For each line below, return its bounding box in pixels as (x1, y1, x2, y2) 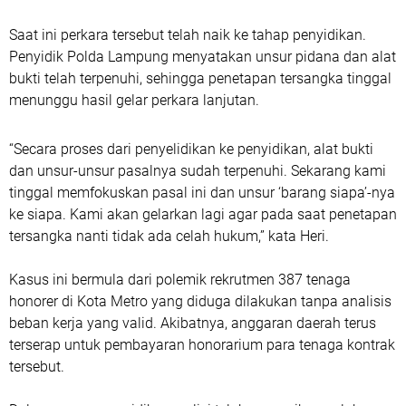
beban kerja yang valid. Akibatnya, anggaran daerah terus (9, 314, 376, 332)
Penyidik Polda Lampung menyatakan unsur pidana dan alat (9, 48, 396, 65)
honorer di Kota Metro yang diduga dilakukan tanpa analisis (9, 293, 391, 310)
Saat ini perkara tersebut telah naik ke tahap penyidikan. (9, 26, 366, 43)
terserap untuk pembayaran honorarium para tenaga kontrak (9, 336, 395, 353)
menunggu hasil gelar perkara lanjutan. (9, 92, 259, 109)
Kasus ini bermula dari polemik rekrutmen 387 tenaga (9, 271, 351, 288)
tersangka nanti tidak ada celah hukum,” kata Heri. (9, 227, 329, 245)
